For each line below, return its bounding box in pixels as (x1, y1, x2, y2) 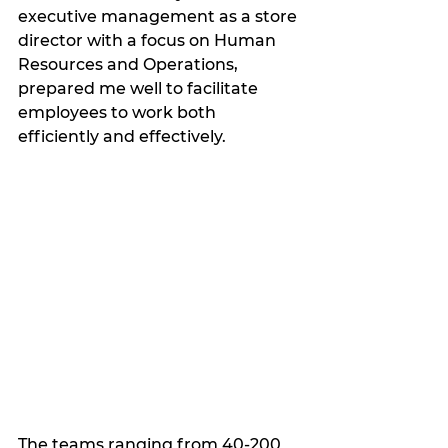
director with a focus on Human (18, 31, 280, 51)
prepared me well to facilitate (18, 79, 262, 99)
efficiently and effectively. (18, 127, 234, 147)
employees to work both (18, 103, 220, 123)
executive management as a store (18, 7, 301, 27)
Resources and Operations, (18, 55, 242, 75)
